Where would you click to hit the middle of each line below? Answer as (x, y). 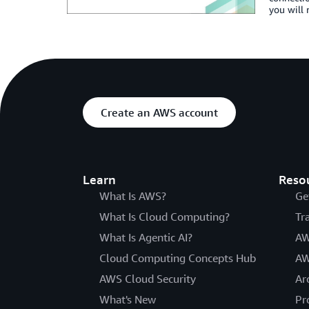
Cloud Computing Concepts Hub (178, 258)
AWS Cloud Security (148, 279)
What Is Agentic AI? (146, 237)
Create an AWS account (159, 112)
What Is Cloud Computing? (165, 217)
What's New (128, 299)
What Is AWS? (133, 196)
